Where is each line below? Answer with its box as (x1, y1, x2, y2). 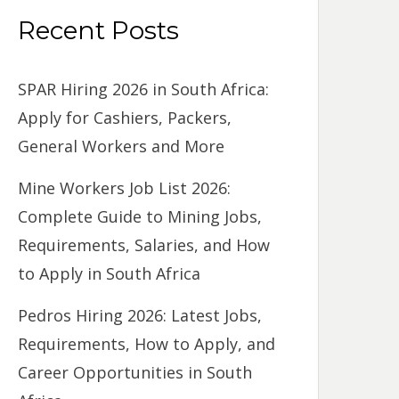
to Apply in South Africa (18, 262, 201, 284)
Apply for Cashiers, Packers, (18, 106, 232, 128)
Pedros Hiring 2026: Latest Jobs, (18, 304, 263, 326)
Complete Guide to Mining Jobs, (18, 205, 263, 227)
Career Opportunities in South (18, 361, 253, 383)
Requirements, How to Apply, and (18, 332, 276, 354)
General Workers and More (18, 134, 225, 157)
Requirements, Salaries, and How (18, 233, 271, 256)
